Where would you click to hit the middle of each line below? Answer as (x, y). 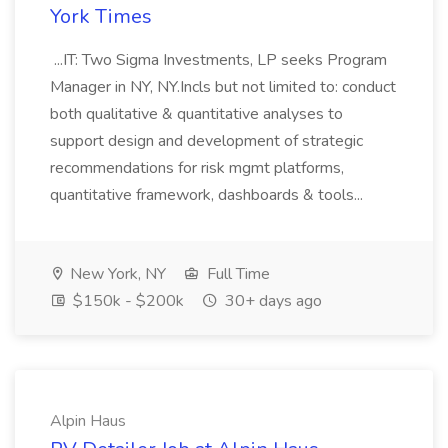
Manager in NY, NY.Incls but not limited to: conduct (223, 87)
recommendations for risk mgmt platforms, (197, 168)
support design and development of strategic (206, 141)
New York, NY (116, 274)
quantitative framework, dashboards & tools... (208, 195)
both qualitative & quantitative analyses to (196, 114)
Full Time (236, 274)
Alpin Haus (88, 421)
